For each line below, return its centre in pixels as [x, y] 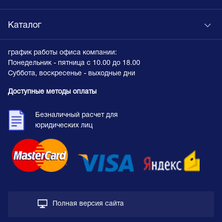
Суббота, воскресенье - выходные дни [72, 74]
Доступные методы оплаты [52, 92]
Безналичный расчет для [77, 115]
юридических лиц [64, 126]
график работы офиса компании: [62, 53]
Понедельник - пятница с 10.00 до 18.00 [74, 63]
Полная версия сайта [88, 204]
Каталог [25, 26]
